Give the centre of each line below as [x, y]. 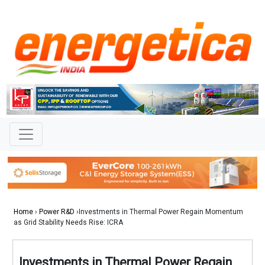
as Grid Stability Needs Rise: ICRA [68, 223]
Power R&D [57, 212]
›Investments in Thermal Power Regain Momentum [159, 212]
